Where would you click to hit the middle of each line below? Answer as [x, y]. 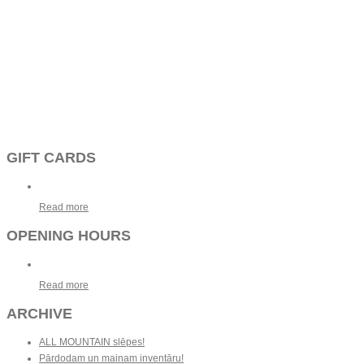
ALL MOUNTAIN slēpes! [92, 342]
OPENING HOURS [69, 235]
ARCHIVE [39, 313]
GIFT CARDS [51, 157]
